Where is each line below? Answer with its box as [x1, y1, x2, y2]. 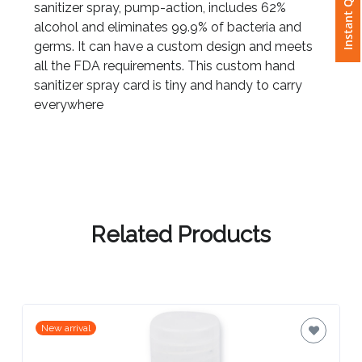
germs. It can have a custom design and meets [34, 48, 313, 65]
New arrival [41, 332, 91, 344]
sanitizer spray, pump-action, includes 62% [34, 10, 286, 26]
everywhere [34, 107, 103, 123]
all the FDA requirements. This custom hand [34, 68, 295, 84]
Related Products [91, 231, 271, 259]
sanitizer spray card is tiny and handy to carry [34, 87, 302, 103]
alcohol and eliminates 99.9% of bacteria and [34, 29, 301, 45]
